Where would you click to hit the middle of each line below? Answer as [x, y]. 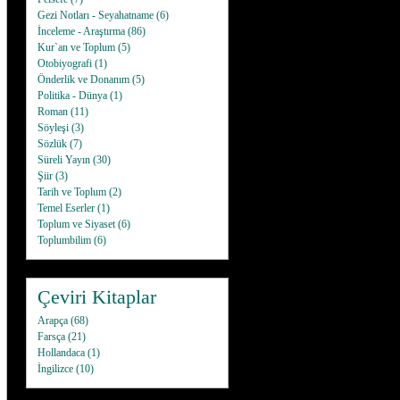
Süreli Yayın [64, 160]
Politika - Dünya [72, 96]
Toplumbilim [64, 240]
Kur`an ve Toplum [76, 47]
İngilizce [55, 369]
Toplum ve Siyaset [76, 224]
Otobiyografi [65, 63]
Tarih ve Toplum [72, 192]
